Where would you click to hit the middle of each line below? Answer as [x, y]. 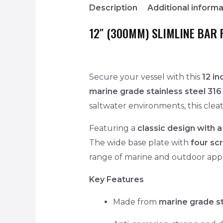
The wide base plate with [140, 143]
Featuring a [113, 128]
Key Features [116, 180]
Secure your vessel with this [145, 77]
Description [113, 8]
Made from [136, 202]
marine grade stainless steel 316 [155, 92]
